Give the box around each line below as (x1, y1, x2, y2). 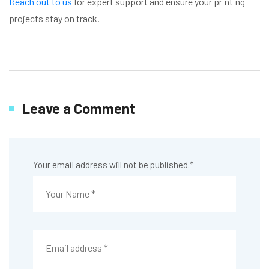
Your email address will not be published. (33, 159, 190, 170)
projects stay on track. (9, 12, 101, 24)
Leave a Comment (22, 99, 136, 117)
